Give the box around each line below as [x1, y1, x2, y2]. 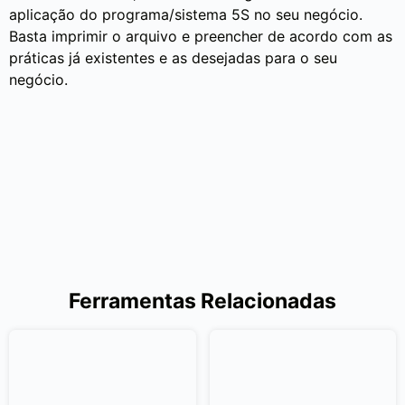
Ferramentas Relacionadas [69, 288, 336, 314]
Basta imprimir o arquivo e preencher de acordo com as [9, 27, 392, 45]
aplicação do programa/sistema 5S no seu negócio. [9, 5, 363, 24]
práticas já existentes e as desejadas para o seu [9, 49, 337, 67]
